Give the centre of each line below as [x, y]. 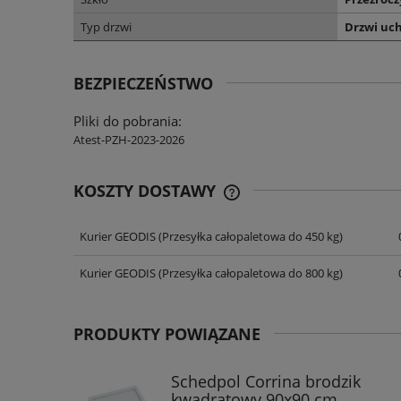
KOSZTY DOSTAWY [147, 191]
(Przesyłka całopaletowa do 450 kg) [249, 236]
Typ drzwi [106, 27]
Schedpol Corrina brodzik [266, 382]
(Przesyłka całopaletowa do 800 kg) [249, 273]
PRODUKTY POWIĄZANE [167, 334]
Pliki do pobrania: [128, 121]
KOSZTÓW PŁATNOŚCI [301, 256]
